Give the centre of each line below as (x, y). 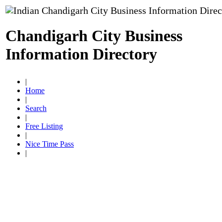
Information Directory (81, 54)
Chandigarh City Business (94, 36)
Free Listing (44, 126)
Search (36, 108)
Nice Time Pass (50, 144)
